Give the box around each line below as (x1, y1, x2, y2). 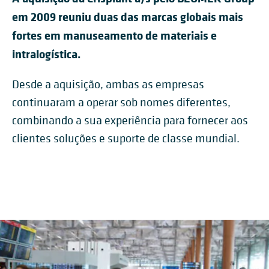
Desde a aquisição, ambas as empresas (12, 77, 204, 92)
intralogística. (12, 46, 80, 62)
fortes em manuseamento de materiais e (12, 27, 217, 43)
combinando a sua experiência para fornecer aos (12, 113, 248, 128)
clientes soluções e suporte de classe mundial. (12, 131, 240, 146)
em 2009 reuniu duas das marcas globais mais (12, 8, 243, 25)
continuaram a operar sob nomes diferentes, (12, 95, 231, 110)
